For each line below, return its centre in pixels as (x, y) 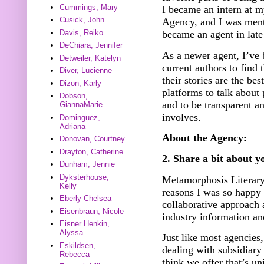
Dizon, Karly (81, 83)
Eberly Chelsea (86, 199)
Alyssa (72, 233)
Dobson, (74, 96)
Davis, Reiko (82, 32)
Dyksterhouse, (85, 177)
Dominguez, (80, 117)
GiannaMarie (81, 105)
